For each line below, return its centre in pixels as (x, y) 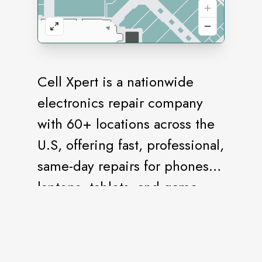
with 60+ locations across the (126, 124)
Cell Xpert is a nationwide (116, 82)
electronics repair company (120, 103)
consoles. (66, 208)
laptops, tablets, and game (118, 187)
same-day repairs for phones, (125, 166)
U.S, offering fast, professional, (131, 145)
